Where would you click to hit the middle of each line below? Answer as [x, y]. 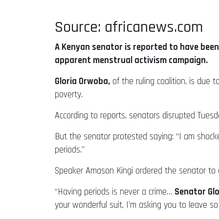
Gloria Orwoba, [82, 81]
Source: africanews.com [129, 27]
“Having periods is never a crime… [115, 192]
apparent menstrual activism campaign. [131, 60]
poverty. [69, 94]
